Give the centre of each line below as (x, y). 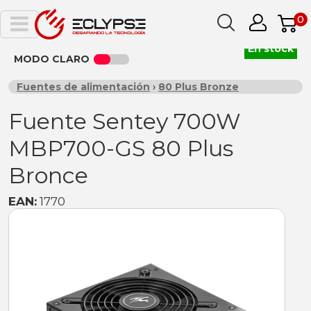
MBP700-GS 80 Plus (121, 148)
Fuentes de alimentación (83, 87)
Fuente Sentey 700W (125, 121)
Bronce (48, 175)
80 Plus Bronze (199, 87)
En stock (271, 49)
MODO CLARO (52, 59)
